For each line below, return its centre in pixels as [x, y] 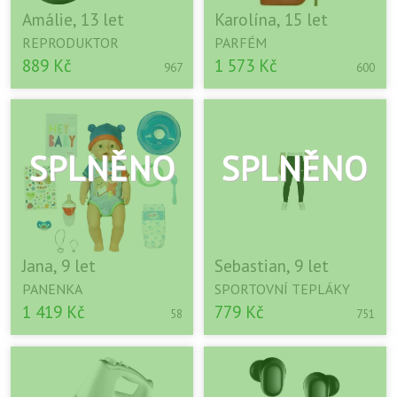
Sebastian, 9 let [272, 266]
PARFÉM [241, 42]
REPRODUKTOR [70, 42]
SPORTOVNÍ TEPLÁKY [283, 289]
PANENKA [52, 289]
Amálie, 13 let [73, 19]
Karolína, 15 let [272, 19]
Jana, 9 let [58, 266]
